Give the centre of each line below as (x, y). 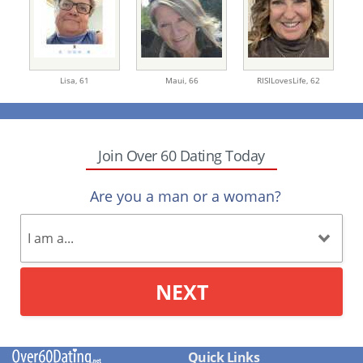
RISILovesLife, (284, 81)
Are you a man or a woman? (186, 196)
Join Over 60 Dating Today (181, 156)
